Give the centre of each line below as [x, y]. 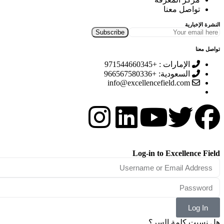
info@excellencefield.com [149, 83]
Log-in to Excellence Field [176, 153]
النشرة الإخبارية [202, 24]
